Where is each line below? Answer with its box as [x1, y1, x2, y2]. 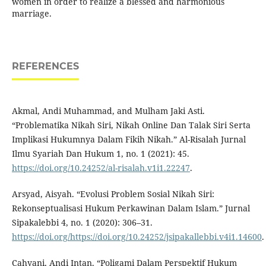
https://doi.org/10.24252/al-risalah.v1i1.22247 [11, 162, 190, 174]
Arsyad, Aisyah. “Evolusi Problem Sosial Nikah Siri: [11, 188, 214, 200]
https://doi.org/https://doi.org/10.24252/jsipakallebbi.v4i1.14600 [11, 231, 262, 243]
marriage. [11, 8, 52, 20]
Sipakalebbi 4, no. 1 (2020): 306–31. [11, 217, 153, 229]
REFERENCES [11, 61, 79, 72]
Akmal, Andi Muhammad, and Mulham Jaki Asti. [11, 105, 205, 117]
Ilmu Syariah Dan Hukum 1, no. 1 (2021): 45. [11, 148, 189, 160]
